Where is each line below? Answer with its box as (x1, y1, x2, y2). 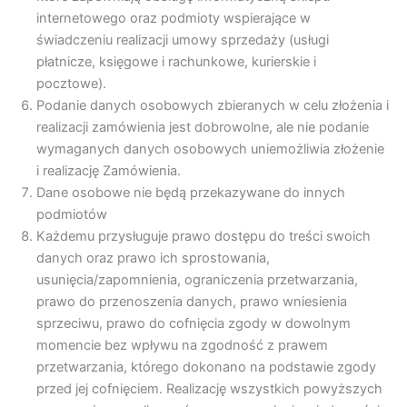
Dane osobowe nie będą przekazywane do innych (36, 184, 345, 202)
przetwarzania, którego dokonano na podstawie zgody (36, 359, 376, 376)
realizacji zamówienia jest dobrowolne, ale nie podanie (36, 119, 369, 136)
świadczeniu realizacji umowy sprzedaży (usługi (36, 32, 329, 49)
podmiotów (36, 206, 107, 223)
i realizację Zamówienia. (36, 163, 181, 180)
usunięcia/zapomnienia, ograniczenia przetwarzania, (36, 272, 358, 289)
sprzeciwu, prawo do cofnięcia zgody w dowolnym (36, 315, 351, 333)
